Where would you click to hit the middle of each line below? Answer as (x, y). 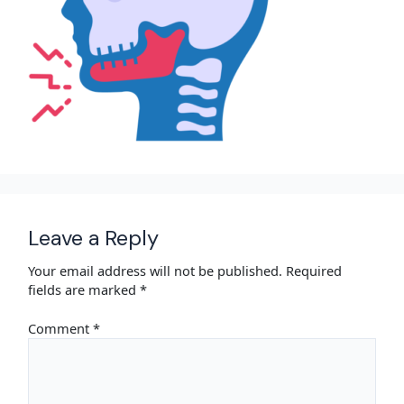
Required (314, 271)
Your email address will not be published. (156, 271)
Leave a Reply (94, 237)
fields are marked (84, 290)
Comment (61, 329)
